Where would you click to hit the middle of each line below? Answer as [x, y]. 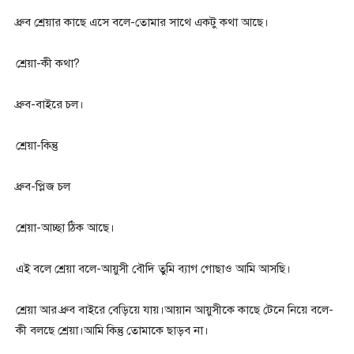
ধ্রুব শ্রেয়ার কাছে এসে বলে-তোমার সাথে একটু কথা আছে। [142, 23]
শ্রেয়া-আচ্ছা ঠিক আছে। [65, 228]
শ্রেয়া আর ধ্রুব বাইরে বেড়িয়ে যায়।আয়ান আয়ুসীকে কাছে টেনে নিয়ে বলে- [175, 310]
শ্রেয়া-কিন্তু [37, 146]
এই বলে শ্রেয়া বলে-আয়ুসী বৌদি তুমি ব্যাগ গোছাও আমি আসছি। [153, 269]
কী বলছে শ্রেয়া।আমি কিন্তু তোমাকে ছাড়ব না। [112, 331]
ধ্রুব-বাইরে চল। [50, 105]
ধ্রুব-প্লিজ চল [43, 187]
